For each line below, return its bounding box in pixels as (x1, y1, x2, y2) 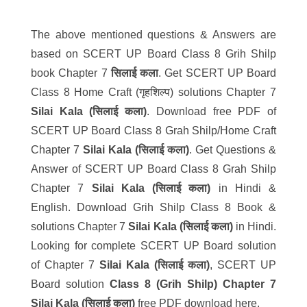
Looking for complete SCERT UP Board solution (31, 240, 276, 252)
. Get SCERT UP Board (158, 67, 276, 79)
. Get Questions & (189, 144, 276, 156)
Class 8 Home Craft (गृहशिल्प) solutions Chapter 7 (31, 86, 276, 99)
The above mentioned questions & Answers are (31, 29, 276, 41)
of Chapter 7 (31, 259, 99, 271)
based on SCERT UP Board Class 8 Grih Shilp (31, 48, 276, 60)
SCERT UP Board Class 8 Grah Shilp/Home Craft (31, 125, 276, 137)
